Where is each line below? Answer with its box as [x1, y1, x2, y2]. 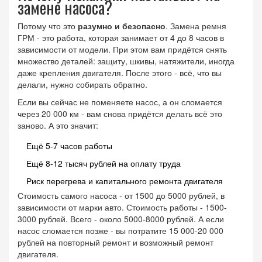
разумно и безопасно [78, 20, 166, 32]
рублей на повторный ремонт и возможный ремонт [18, 236, 213, 249]
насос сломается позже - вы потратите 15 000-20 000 [18, 225, 223, 237]
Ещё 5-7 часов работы [26, 140, 112, 152]
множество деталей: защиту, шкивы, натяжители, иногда [18, 55, 235, 67]
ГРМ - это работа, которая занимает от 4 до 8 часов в [18, 32, 224, 44]
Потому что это [18, 20, 78, 32]
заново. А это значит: [18, 119, 98, 132]
